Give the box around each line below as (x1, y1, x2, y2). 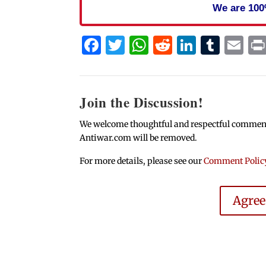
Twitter (125, 33, 193, 57)
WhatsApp (148, 33, 245, 57)
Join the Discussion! (80, 91, 204, 112)
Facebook (101, 33, 189, 57)
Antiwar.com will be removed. (80, 132, 198, 143)
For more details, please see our (80, 156, 204, 167)
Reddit (172, 33, 232, 57)
